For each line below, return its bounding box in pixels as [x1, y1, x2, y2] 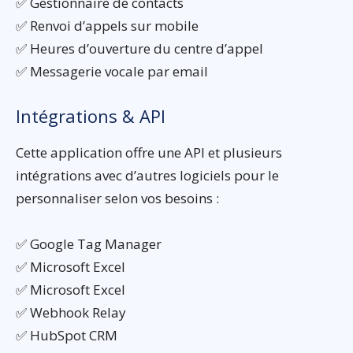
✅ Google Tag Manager [16, 234, 162, 253]
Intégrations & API [16, 103, 165, 128]
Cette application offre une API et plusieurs [16, 143, 282, 162]
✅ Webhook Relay [16, 303, 126, 321]
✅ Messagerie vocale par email [16, 61, 208, 80]
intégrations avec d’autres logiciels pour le [16, 165, 279, 184]
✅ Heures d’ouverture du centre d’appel [16, 39, 263, 58]
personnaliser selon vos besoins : [16, 188, 219, 207]
